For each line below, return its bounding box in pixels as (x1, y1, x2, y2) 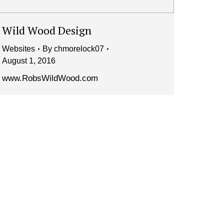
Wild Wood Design (2, 23, 91, 38)
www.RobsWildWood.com (2, 73, 98, 83)
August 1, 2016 (2, 56, 55, 65)
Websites (2, 44, 35, 53)
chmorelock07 (54, 44, 104, 53)
